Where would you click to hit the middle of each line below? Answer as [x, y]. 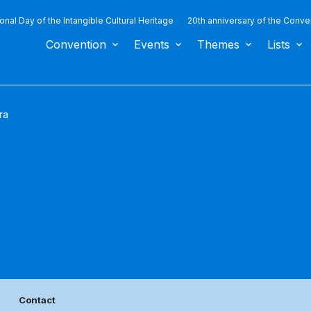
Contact [37, 300]
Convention [76, 44]
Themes [218, 44]
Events [152, 44]
